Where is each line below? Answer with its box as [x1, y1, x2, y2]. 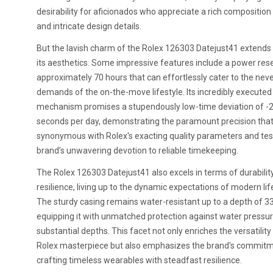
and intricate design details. [37, 21, 141, 31]
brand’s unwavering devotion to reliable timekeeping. [37, 146, 238, 155]
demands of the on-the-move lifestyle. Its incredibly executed [37, 87, 272, 97]
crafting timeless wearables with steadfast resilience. [37, 255, 242, 265]
